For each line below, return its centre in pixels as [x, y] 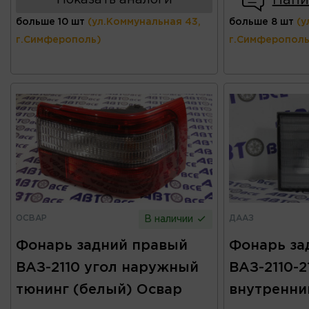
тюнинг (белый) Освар [99, 289]
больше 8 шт [261, 22]
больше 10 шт [50, 22]
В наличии [170, 219]
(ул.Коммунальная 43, [144, 22]
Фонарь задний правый [102, 245]
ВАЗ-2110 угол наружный [107, 267]
